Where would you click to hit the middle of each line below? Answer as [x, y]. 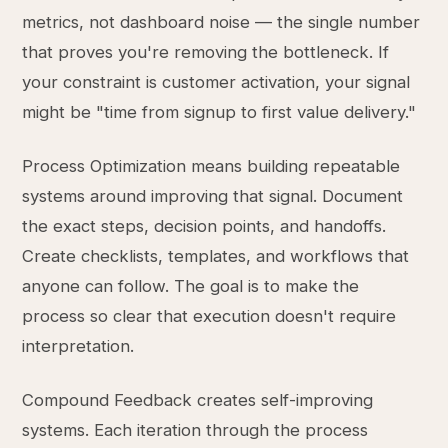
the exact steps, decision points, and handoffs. [204, 226]
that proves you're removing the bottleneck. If [206, 52]
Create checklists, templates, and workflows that [216, 256]
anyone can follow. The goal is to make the [191, 286]
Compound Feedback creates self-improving [198, 400]
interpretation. [78, 346]
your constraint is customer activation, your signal [216, 82]
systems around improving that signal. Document [213, 196]
